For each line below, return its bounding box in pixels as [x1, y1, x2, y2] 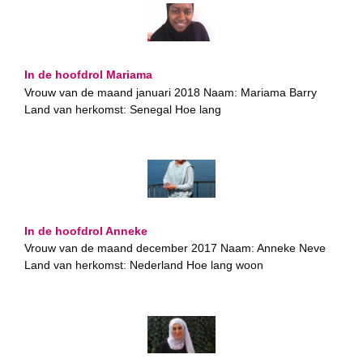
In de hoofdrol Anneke [24, 224, 147, 237]
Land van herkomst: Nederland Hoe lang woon [24, 259, 263, 272]
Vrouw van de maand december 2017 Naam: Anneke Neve [24, 242, 326, 255]
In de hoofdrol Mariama [24, 68, 152, 81]
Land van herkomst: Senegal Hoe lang [24, 103, 221, 116]
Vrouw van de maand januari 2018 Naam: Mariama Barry [24, 86, 317, 99]
